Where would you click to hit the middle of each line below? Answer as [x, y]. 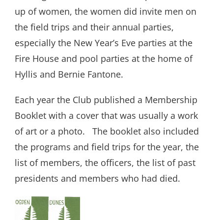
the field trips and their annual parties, [94, 27]
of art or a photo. [51, 131]
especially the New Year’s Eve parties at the [104, 43]
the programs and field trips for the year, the [107, 147]
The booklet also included [146, 131]
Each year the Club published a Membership [106, 100]
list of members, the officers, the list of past [105, 163]
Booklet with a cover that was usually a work [106, 116]
